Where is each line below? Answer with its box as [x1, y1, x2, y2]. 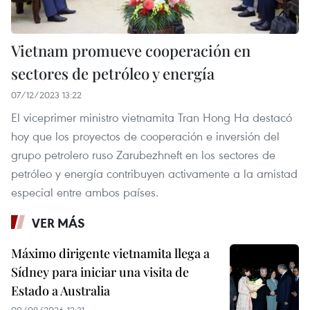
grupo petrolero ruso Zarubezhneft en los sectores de [11, 146, 275, 163]
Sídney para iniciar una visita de [11, 263, 189, 280]
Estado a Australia [11, 282, 110, 299]
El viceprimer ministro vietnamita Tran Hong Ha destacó [11, 109, 292, 125]
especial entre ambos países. [11, 183, 158, 200]
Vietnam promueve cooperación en [11, 39, 250, 61]
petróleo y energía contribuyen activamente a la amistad [11, 165, 298, 181]
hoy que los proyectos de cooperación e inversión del [11, 127, 280, 144]
